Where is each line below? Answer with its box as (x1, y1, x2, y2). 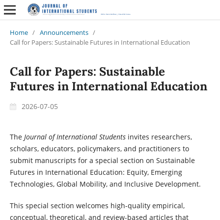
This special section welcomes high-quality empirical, (9, 200, 185, 210)
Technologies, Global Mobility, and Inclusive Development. (9, 179, 201, 189)
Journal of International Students (24, 132, 126, 141)
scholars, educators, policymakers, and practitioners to (9, 143, 189, 153)
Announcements (39, 27, 88, 37)
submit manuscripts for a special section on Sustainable (9, 155, 195, 165)
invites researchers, (125, 132, 192, 141)
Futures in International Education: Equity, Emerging (9, 167, 182, 177)
